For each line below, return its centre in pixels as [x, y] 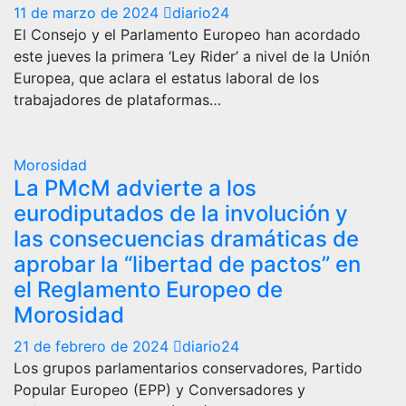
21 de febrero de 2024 [93, 346]
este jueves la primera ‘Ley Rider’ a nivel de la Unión [192, 56]
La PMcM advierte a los [135, 188]
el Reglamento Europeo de [148, 289]
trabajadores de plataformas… [117, 99]
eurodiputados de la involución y [181, 213]
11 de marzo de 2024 [88, 12]
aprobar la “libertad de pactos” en [187, 264]
